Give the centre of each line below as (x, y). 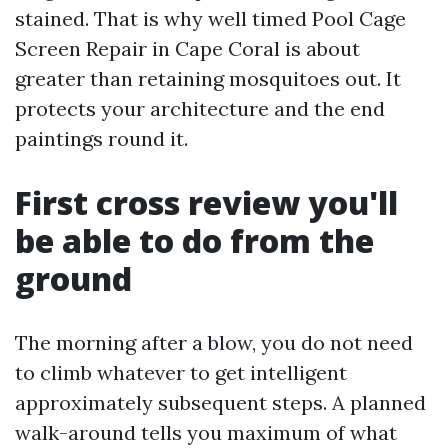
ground (73, 278)
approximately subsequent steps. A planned (220, 402)
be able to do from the (194, 240)
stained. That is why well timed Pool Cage (210, 18)
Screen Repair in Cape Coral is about (187, 48)
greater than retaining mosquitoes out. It (208, 78)
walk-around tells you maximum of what (206, 432)
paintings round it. (101, 138)
